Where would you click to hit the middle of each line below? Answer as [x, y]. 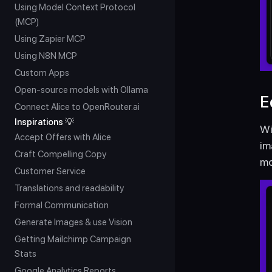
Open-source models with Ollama [81, 90]
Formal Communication [62, 205]
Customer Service [50, 171]
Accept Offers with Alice [63, 137]
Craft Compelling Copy [60, 154]
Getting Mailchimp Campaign [73, 239]
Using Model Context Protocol [75, 7]
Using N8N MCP [46, 56]
